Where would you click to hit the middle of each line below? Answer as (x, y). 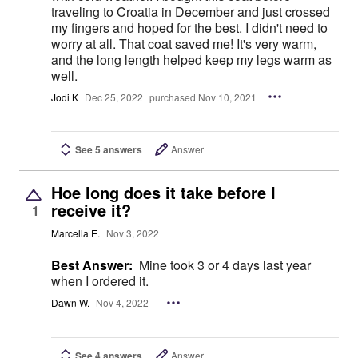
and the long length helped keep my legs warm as (191, 59)
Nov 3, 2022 (133, 233)
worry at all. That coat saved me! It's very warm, (85, 43)
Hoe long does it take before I (163, 193)
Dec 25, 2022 (114, 97)
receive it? (91, 210)
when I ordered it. (100, 281)
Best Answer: (92, 265)
